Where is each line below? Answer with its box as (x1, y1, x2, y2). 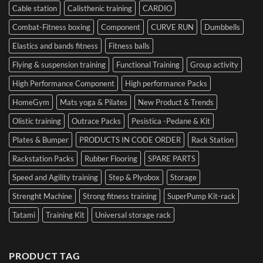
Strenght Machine (12, 191, 72, 201)
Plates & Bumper (12, 135, 69, 145)
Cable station (12, 4, 57, 14)
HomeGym (12, 97, 49, 107)
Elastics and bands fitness (12, 41, 98, 51)
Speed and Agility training (12, 173, 98, 183)
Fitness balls (109, 41, 150, 51)
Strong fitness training (83, 191, 157, 201)
